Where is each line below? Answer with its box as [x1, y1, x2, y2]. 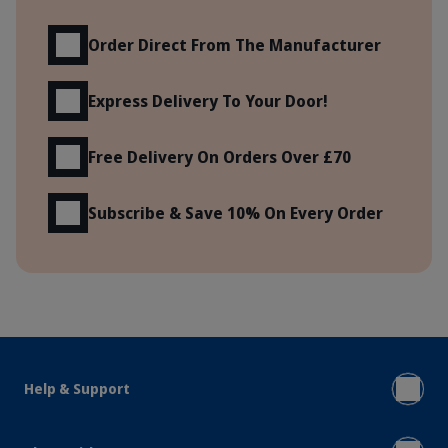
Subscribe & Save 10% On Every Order [88, 202, 383, 225]
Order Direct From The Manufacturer [88, 34, 381, 57]
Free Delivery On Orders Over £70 [88, 146, 351, 169]
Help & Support [24, 379, 130, 399]
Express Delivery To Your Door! [88, 90, 328, 113]
